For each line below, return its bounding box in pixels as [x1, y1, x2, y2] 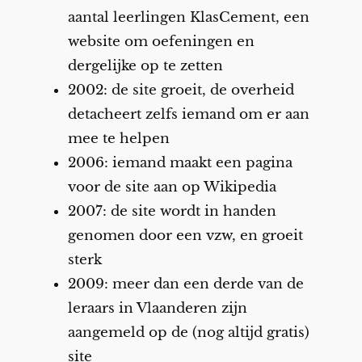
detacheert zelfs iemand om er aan [67, 106, 309, 124]
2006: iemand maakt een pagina [67, 154, 293, 172]
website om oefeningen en [67, 33, 255, 51]
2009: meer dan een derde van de [67, 276, 304, 293]
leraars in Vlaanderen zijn [67, 300, 247, 318]
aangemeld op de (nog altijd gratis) [67, 324, 309, 342]
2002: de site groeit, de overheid [67, 82, 294, 99]
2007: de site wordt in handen [67, 203, 276, 221]
